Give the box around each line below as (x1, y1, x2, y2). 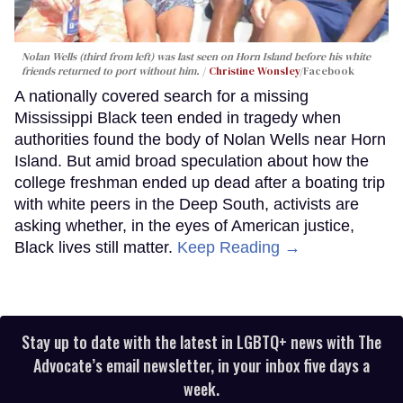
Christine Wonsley (209, 63, 300, 78)
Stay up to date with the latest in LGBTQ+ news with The (22, 329, 381, 354)
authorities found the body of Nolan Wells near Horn (14, 130, 386, 148)
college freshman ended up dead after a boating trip (14, 173, 385, 192)
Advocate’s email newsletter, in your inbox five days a (33, 353, 370, 377)
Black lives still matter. (14, 237, 177, 256)
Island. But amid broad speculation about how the (14, 151, 369, 170)
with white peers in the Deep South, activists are (14, 194, 359, 213)
